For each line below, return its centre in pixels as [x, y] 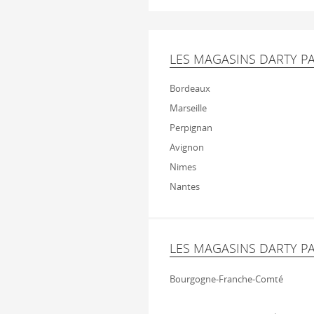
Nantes [185, 186]
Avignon [187, 147]
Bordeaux [190, 88]
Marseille [188, 108]
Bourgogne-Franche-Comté [226, 279]
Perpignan [191, 128]
